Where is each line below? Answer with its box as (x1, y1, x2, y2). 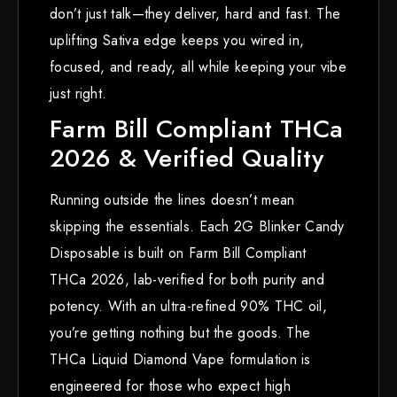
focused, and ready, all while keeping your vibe (50, 56, 347, 77)
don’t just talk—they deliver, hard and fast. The (50, 3, 341, 24)
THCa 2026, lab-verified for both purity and (50, 269, 324, 290)
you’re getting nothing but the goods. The (50, 322, 311, 343)
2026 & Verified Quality (50, 139, 323, 176)
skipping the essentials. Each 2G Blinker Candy (50, 215, 345, 237)
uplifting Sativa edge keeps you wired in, (50, 29, 305, 51)
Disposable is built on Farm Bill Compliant (50, 242, 307, 263)
